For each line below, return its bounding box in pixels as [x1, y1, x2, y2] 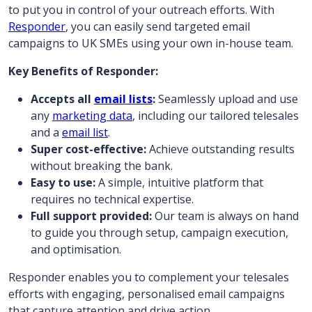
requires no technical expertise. [31, 191, 194, 207]
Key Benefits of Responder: [8, 63, 158, 79]
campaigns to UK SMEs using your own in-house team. [8, 35, 293, 51]
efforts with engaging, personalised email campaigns [8, 286, 285, 302]
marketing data [52, 107, 132, 123]
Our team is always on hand [152, 208, 299, 224]
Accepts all [31, 91, 94, 107]
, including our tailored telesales [132, 107, 299, 123]
